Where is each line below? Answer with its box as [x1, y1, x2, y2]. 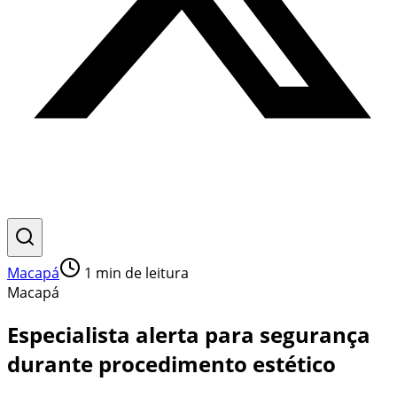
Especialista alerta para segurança [7, 319, 370, 349]
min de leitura [92, 263, 189, 283]
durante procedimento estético [7, 348, 336, 378]
